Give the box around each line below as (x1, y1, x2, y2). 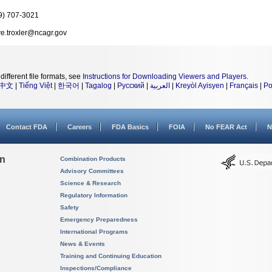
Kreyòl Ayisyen (175, 81, 224, 90)
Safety (60, 204, 79, 211)
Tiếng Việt (19, 81, 52, 90)
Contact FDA (6, 123, 47, 131)
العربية (150, 81, 170, 90)
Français (229, 81, 258, 90)
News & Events (60, 240, 105, 247)
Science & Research (60, 180, 121, 186)
